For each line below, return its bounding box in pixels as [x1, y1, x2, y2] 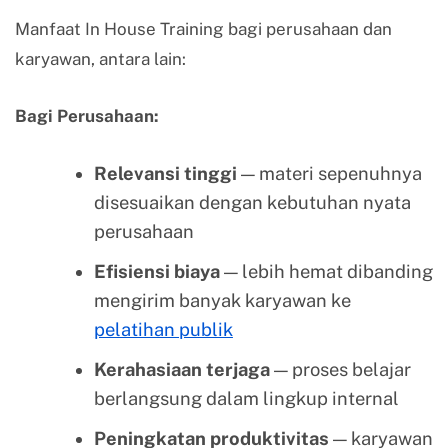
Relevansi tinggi [93, 162, 237, 184]
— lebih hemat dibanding [219, 260, 433, 282]
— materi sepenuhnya [236, 162, 422, 184]
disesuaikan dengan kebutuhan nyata [93, 191, 411, 213]
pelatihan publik [93, 318, 233, 340]
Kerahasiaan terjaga [93, 358, 270, 380]
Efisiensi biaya [93, 260, 220, 282]
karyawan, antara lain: [15, 49, 186, 70]
